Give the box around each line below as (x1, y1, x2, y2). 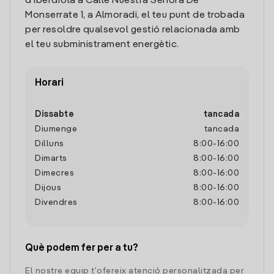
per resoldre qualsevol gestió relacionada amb (25, 25, 240, 35)
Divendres (35, 198, 78, 207)
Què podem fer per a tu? (25, 243, 138, 253)
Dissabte (35, 110, 74, 119)
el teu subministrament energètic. (25, 40, 179, 50)
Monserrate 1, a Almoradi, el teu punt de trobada (25, 10, 245, 20)
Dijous (35, 183, 61, 192)
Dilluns (35, 139, 64, 148)
